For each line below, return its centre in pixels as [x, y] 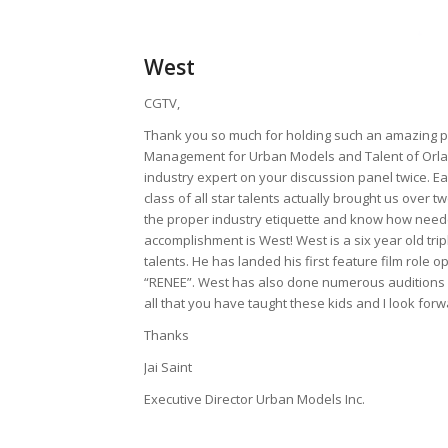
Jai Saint [168, 366]
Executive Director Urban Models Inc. [255, 398]
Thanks [167, 334]
